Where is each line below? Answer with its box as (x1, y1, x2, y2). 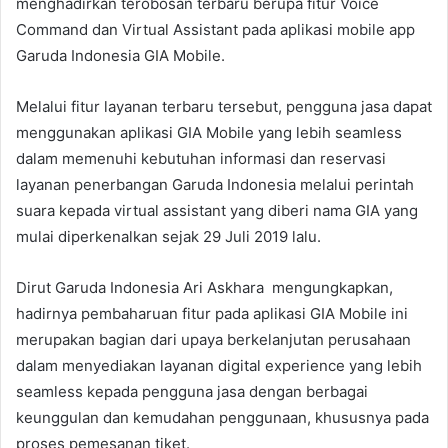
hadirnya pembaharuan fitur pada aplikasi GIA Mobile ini (16, 303, 408, 323)
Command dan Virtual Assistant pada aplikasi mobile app (16, 19, 415, 39)
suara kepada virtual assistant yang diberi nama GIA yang (16, 200, 418, 220)
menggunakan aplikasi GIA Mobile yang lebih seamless (16, 122, 402, 142)
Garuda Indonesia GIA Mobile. (16, 45, 225, 65)
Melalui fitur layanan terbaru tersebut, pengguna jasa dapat (16, 96, 432, 116)
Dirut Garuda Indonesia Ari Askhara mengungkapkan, (16, 277, 393, 297)
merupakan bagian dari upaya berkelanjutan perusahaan (16, 329, 411, 349)
